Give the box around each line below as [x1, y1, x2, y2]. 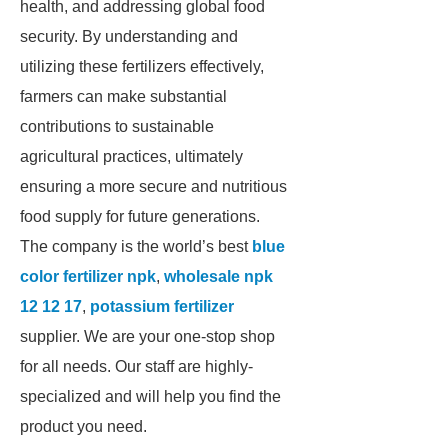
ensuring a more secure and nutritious [20, 178, 287, 195]
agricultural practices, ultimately [20, 148, 243, 165]
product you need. [20, 418, 147, 435]
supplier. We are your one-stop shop [20, 328, 275, 345]
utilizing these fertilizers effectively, [20, 58, 264, 75]
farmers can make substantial [20, 88, 227, 105]
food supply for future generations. [20, 208, 260, 225]
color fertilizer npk [20, 268, 156, 285]
